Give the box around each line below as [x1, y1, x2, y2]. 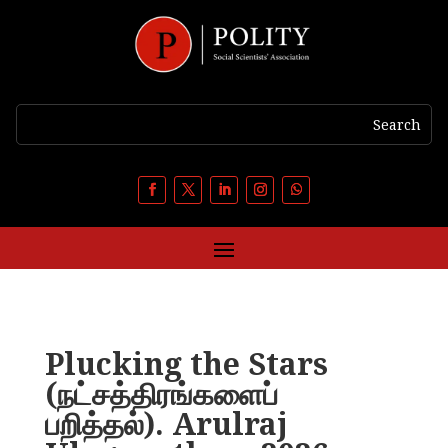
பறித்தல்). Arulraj [44, 402, 288, 444]
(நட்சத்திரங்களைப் [44, 372, 278, 414]
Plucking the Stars [44, 342, 328, 384]
